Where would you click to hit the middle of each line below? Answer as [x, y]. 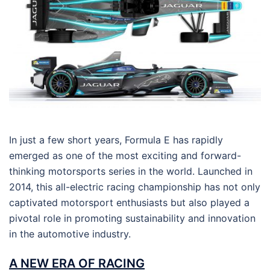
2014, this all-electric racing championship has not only [135, 187]
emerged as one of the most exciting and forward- [125, 156]
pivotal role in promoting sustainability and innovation [132, 218]
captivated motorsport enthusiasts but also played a [129, 203]
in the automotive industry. [70, 234]
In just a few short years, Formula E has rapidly [116, 140]
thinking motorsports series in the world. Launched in [131, 171]
